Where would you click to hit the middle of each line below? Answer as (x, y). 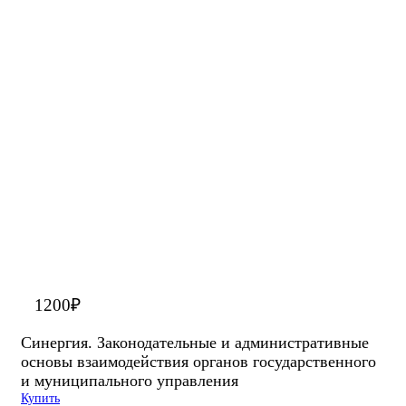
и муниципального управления (130, 381)
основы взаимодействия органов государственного (198, 362)
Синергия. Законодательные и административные (195, 343)
